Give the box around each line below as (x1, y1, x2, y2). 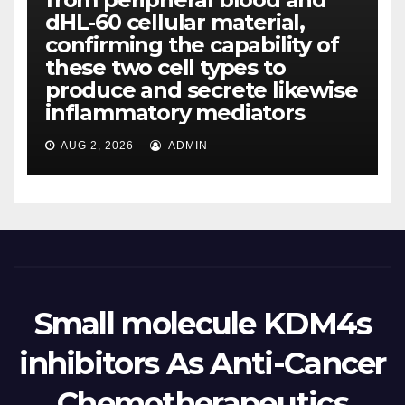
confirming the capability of (45, 32, 339, 59)
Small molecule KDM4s (33, 305, 372, 344)
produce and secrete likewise (45, 77, 358, 104)
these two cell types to (45, 54, 286, 81)
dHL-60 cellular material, (45, 9, 305, 36)
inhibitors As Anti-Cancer (19, 344, 386, 383)
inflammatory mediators (45, 99, 305, 127)
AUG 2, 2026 (61, 139, 134, 153)
